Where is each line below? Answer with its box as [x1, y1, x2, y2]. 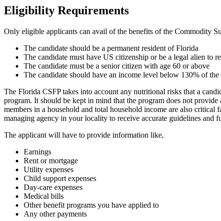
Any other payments [24, 210, 87, 219]
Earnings [24, 147, 51, 156]
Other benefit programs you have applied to [24, 201, 159, 210]
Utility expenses [24, 165, 74, 174]
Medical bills [24, 192, 64, 201]
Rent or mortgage [24, 156, 78, 165]
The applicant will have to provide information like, [4, 131, 164, 140]
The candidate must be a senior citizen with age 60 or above [24, 62, 212, 71]
